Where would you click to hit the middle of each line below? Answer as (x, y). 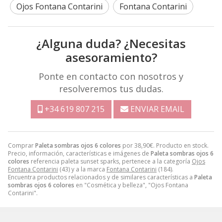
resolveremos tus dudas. (111, 88)
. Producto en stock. (181, 145)
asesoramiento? (111, 57)
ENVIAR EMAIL (157, 109)
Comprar (22, 145)
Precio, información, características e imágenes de (79, 153)
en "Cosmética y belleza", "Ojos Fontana (131, 185)
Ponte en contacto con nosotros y (111, 76)
